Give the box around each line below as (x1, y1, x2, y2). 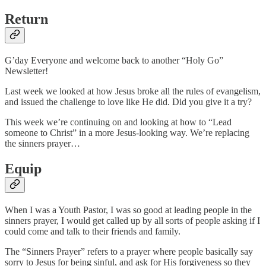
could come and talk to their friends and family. (5, 226, 180, 237)
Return (5, 11, 48, 27)
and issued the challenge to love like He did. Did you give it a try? (5, 97, 252, 107)
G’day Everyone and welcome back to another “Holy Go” (5, 55, 223, 66)
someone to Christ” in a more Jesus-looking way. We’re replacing (5, 128, 249, 138)
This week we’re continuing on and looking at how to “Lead (5, 117, 232, 128)
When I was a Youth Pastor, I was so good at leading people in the (5, 205, 252, 216)
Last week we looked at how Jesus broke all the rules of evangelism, (5, 86, 261, 97)
